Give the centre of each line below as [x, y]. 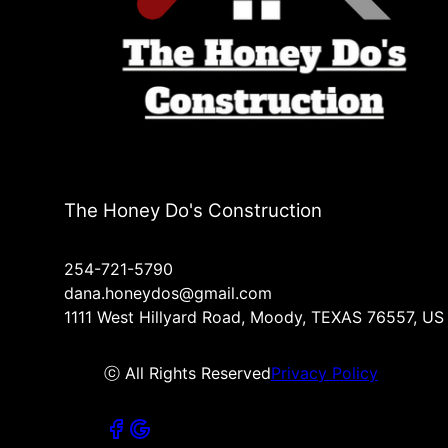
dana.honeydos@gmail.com [168, 293]
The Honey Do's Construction [193, 211]
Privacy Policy [324, 373]
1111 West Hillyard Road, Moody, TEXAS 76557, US [254, 317]
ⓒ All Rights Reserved [187, 373]
